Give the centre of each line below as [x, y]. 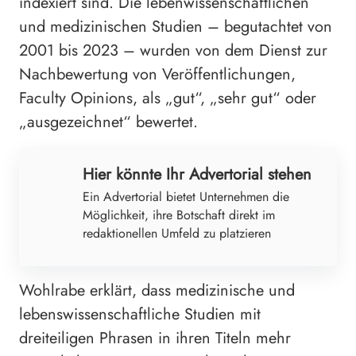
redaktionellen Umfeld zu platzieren [177, 233]
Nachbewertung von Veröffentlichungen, [157, 74]
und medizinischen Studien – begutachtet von [176, 26]
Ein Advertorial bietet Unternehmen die [186, 196]
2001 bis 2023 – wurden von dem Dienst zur [173, 50]
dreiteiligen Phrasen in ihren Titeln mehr [155, 338]
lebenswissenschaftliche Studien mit [140, 314]
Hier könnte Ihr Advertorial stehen [197, 174]
